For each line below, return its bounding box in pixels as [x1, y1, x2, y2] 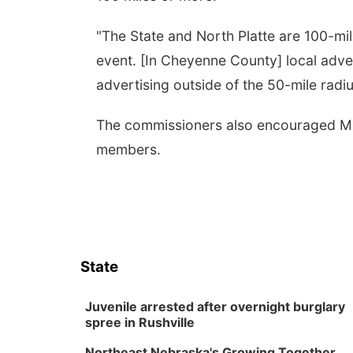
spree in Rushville [85, 314, 195, 330]
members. [96, 141, 161, 158]
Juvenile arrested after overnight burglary [85, 299, 345, 314]
